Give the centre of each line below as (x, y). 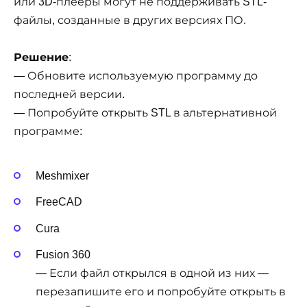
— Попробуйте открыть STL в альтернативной (145, 112)
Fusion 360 (63, 254)
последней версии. (69, 94)
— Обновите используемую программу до (136, 75)
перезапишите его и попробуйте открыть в (161, 291)
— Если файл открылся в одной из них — (152, 273)
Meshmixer (62, 176)
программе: (48, 131)
